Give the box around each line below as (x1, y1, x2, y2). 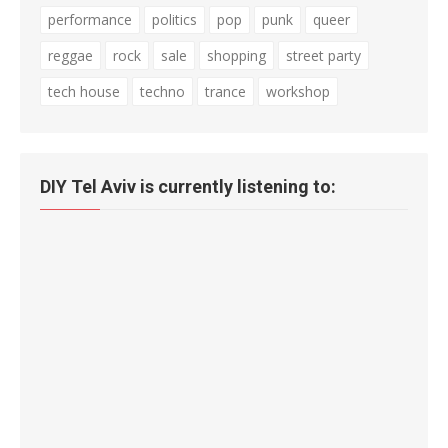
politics (152, 10, 197, 30)
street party (286, 45, 361, 65)
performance (48, 10, 132, 30)
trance (205, 81, 246, 101)
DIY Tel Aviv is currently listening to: (40, 176, 336, 198)
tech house (48, 81, 120, 101)
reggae (48, 45, 93, 65)
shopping (207, 45, 266, 65)
